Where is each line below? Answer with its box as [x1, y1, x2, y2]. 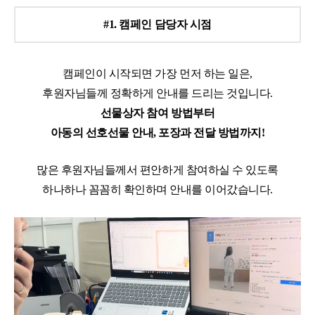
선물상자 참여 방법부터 [100, 107, 215, 120]
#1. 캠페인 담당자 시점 [103, 18, 212, 31]
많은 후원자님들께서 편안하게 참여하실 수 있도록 [37, 164, 278, 176]
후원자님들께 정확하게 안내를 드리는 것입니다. [42, 87, 273, 100]
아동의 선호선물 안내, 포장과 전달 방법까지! [50, 127, 265, 139]
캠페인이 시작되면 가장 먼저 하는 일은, [63, 67, 252, 80]
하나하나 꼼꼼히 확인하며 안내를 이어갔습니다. [42, 184, 273, 196]
